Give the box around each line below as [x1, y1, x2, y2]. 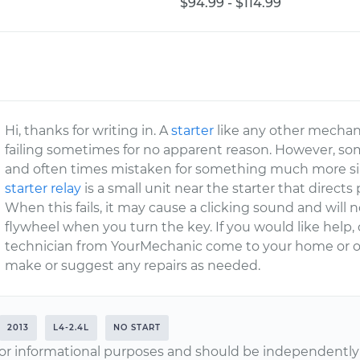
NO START [113, 322, 161, 333]
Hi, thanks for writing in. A [5, 123, 172, 138]
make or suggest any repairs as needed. [5, 258, 261, 273]
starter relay [5, 181, 82, 196]
